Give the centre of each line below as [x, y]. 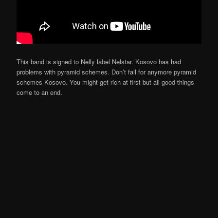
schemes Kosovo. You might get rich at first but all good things [106, 82]
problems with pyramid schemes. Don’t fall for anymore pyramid [107, 72]
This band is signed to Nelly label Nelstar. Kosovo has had [99, 61]
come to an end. [40, 92]
